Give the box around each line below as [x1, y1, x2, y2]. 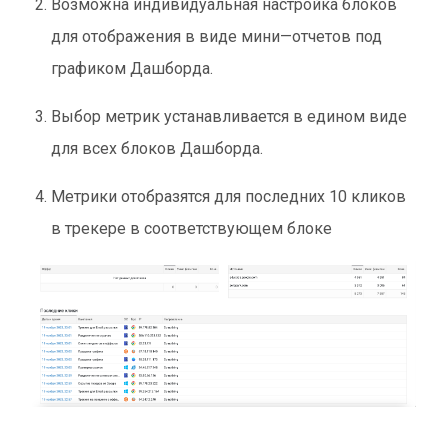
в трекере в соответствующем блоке [51, 218, 333, 238]
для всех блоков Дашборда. [51, 138, 264, 158]
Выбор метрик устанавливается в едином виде [51, 106, 408, 126]
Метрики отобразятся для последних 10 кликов [51, 186, 407, 206]
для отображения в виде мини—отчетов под [51, 26, 383, 46]
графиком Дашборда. [51, 58, 214, 78]
